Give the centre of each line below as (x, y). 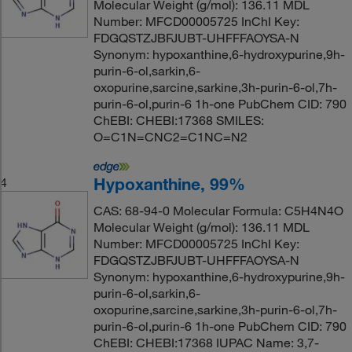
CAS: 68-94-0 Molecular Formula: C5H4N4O (218, 211)
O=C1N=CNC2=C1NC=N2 (170, 137)
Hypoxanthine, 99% (169, 184)
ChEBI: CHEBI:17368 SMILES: (178, 120)
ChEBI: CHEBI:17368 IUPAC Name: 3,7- (206, 343)
